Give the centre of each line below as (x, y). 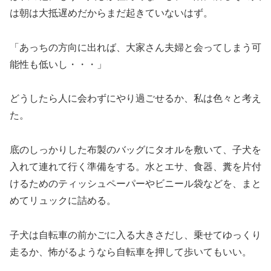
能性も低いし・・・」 (58, 64)
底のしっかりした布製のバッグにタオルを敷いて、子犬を (135, 150)
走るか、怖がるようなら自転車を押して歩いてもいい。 (131, 252)
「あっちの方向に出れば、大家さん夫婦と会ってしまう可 (135, 47)
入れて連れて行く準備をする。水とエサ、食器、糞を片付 (135, 167)
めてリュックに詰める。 (63, 201)
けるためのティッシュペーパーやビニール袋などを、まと (135, 184)
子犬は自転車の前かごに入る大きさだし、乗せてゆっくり (135, 235)
